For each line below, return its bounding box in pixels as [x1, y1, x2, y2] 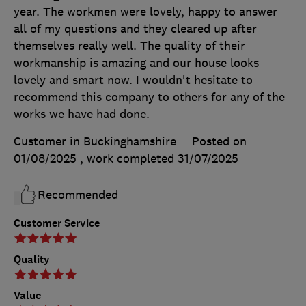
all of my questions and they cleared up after [14, 20, 257, 36]
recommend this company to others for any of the [14, 89, 285, 105]
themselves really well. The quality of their [14, 38, 245, 53]
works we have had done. [14, 106, 150, 122]
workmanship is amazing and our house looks [14, 55, 259, 70]
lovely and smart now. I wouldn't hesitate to [14, 72, 253, 87]
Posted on [192, 133, 247, 149]
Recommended [38, 186, 118, 202]
